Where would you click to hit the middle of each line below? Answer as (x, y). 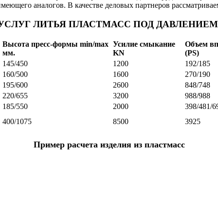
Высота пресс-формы (40, 44)
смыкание (157, 44)
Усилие (125, 44)
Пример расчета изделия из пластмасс (109, 145)
